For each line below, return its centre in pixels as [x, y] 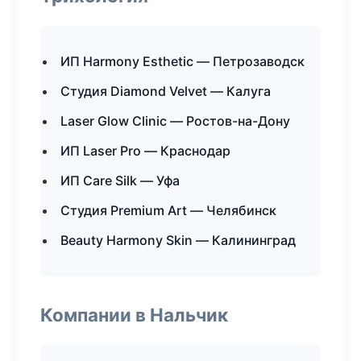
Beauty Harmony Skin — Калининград [178, 240]
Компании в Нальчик [134, 315]
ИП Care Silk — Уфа [120, 180]
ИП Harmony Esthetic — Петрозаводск [183, 61]
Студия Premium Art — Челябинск [168, 210]
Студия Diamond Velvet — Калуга [166, 91]
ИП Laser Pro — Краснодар [145, 151]
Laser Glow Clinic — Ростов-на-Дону [175, 121]
